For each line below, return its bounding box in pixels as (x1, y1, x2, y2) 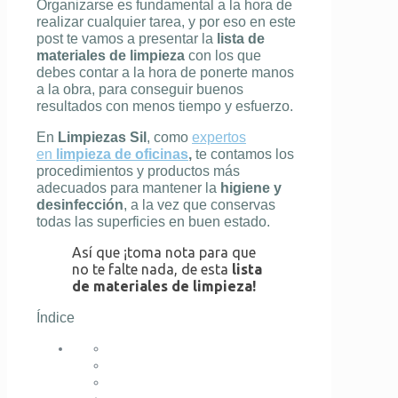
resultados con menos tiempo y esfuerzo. (36, 99, 293, 115)
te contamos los (192, 147, 294, 163)
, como (147, 130, 192, 146)
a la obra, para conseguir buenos (36, 82, 243, 98)
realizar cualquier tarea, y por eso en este (36, 14, 296, 30)
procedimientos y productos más (36, 163, 240, 179)
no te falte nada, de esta (72, 261, 228, 278)
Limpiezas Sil (58, 130, 147, 146)
